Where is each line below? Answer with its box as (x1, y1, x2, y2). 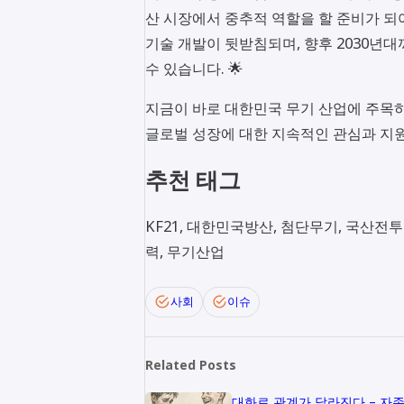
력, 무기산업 (145, 241, 225, 262)
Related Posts (145, 355, 236, 373)
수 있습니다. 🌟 (145, 57, 243, 78)
